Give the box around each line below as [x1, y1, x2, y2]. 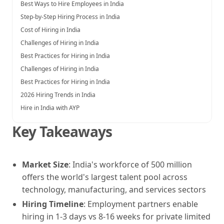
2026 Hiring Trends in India [20, 90, 95, 99]
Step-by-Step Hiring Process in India [20, 12, 120, 21]
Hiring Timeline [22, 198, 83, 209]
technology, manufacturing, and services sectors [22, 183, 206, 195]
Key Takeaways [12, 121, 112, 141]
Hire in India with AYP [20, 103, 79, 112]
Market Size [22, 158, 68, 170]
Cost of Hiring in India [20, 25, 80, 34]
